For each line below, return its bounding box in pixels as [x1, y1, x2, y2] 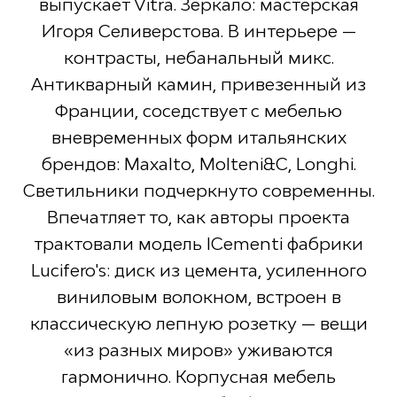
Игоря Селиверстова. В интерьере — [41, 21, 356, 42]
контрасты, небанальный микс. [63, 48, 334, 68]
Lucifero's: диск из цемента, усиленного [30, 261, 367, 281]
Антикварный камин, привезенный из [31, 74, 366, 95]
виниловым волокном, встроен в [56, 287, 341, 307]
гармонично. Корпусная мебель [61, 367, 336, 387]
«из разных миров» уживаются [64, 340, 333, 361]
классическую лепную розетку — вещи [29, 314, 368, 334]
